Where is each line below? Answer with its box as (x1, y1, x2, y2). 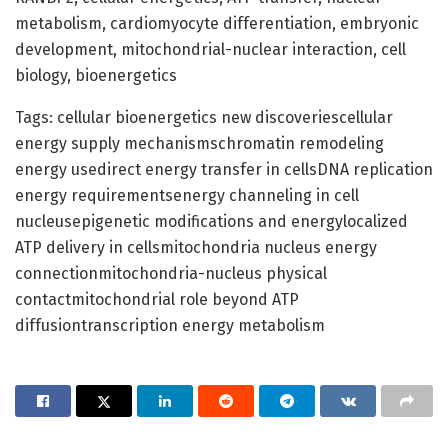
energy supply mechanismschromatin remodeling (15, 133, 384, 153)
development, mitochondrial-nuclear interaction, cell (15, 39, 406, 59)
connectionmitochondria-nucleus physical (15, 263, 327, 283)
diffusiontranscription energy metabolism (15, 315, 325, 335)
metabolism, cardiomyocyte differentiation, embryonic (15, 13, 419, 33)
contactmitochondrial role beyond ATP (15, 289, 299, 309)
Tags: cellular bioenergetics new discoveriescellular (15, 107, 393, 127)
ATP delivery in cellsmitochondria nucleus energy (15, 237, 377, 257)
